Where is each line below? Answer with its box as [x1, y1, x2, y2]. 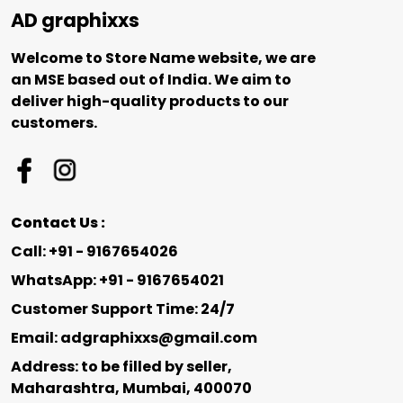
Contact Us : [11, 212, 105, 233]
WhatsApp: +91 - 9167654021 [11, 270, 224, 291]
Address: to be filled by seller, [11, 356, 232, 377]
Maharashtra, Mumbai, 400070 [11, 378, 252, 399]
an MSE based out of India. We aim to [11, 69, 291, 90]
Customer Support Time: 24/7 [11, 299, 235, 319]
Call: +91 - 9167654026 [11, 241, 178, 262]
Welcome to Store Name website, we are [11, 48, 316, 68]
